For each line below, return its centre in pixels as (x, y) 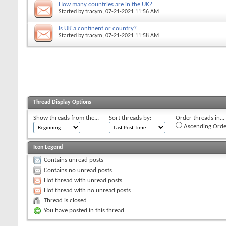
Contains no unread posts (78, 170)
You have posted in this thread (84, 210)
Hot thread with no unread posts (87, 190)
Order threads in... (200, 118)
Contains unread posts (74, 160)
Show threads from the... (66, 118)
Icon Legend (48, 147)
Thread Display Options (62, 102)
